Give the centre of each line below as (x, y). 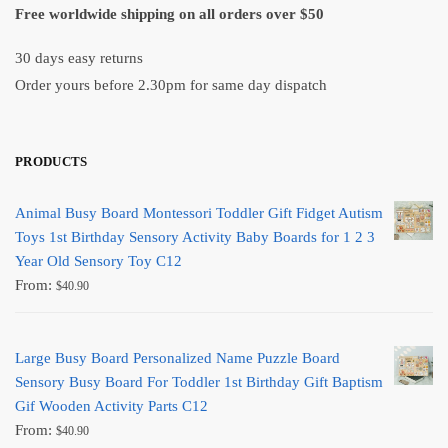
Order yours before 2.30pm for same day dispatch (171, 84)
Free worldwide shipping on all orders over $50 (169, 14)
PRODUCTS (51, 162)
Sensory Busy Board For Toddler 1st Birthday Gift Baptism (199, 382)
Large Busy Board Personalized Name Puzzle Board (177, 358)
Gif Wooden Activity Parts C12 (111, 406)
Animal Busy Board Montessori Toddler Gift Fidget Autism (199, 213)
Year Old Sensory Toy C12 (98, 261)
